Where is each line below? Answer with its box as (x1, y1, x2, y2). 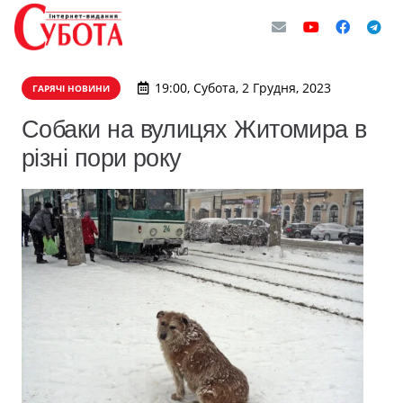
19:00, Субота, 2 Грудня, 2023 (154, 79, 331, 96)
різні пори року (22, 144, 182, 172)
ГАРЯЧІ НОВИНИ (32, 82, 110, 94)
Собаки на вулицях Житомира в (22, 115, 367, 143)
